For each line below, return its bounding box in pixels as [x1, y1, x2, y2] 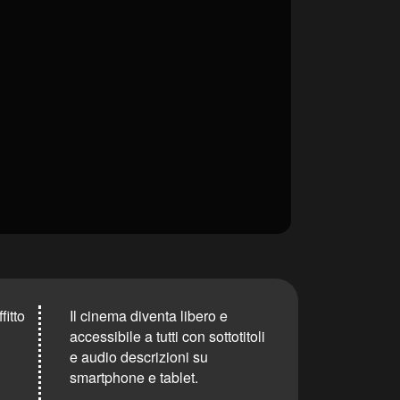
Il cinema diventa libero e [70, 304, 228, 326]
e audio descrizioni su [70, 346, 208, 367]
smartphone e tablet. [70, 366, 198, 387]
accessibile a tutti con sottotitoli [70, 325, 265, 346]
